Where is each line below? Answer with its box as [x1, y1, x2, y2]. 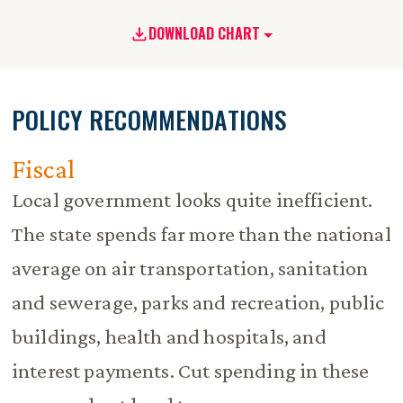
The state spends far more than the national [11, 222, 391, 246]
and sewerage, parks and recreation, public [11, 291, 385, 315]
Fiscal [11, 155, 75, 184]
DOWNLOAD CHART [148, 22, 261, 45]
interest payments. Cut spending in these [11, 359, 370, 383]
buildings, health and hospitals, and [11, 325, 327, 349]
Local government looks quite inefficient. [11, 188, 373, 212]
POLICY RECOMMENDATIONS [11, 101, 287, 139]
